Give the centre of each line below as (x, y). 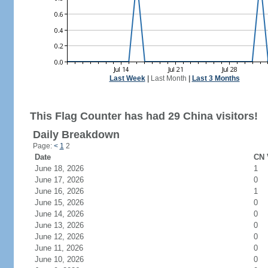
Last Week (127, 78)
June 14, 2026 (66, 214)
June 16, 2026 (66, 191)
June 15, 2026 (66, 202)
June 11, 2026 (66, 248)
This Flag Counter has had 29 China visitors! (144, 116)
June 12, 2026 (66, 237)
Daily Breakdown (76, 135)
